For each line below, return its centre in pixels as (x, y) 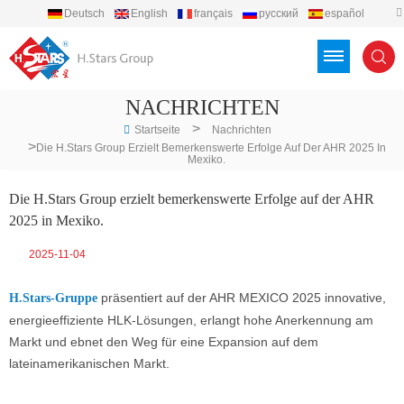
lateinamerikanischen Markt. (89, 364)
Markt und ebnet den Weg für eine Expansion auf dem (164, 342)
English (149, 14)
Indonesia (332, 32)
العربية (162, 32)
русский (278, 14)
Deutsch (84, 14)
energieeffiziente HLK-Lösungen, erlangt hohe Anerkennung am (191, 321)
